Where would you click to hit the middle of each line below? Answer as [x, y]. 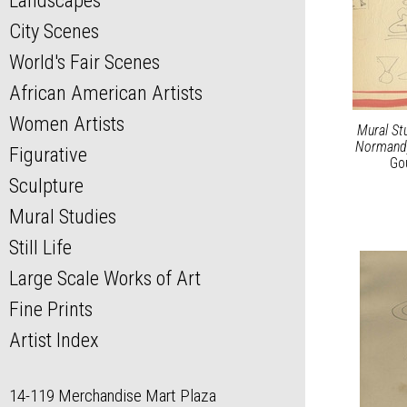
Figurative [48, 155]
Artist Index [54, 340]
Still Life [40, 248]
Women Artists [67, 124]
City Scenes [54, 31]
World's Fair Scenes [84, 62]
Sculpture [46, 186]
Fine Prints [51, 309]
